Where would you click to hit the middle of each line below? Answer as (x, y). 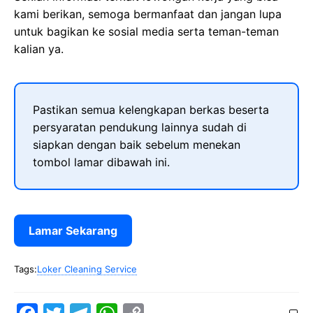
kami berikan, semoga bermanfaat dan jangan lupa (148, 14)
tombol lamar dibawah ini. (101, 162)
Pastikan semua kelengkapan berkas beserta (151, 110)
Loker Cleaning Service (87, 269)
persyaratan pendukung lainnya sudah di (140, 127)
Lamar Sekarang (73, 231)
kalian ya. (39, 49)
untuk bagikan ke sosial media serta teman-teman (146, 31)
